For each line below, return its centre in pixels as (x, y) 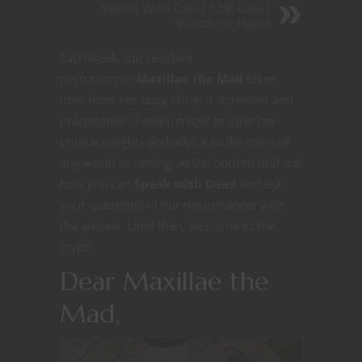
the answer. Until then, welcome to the (167, 225)
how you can (97, 183)
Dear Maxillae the (164, 281)
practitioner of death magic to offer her (168, 120)
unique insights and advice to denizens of (175, 141)
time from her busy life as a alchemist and (177, 99)
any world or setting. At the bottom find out (181, 162)
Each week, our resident (126, 57)
